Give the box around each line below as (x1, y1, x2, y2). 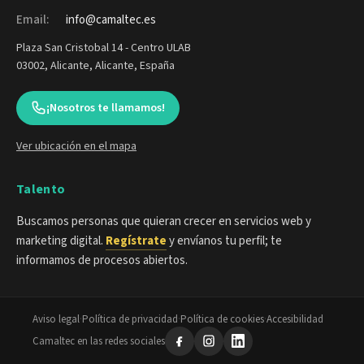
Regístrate (106, 232, 167, 250)
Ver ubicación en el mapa (16, 137, 136, 154)
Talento (16, 180, 66, 198)
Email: (16, 11, 50, 28)
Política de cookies (180, 311, 264, 327)
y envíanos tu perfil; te (167, 232, 282, 250)
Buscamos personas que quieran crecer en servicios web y (16, 213, 311, 231)
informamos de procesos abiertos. (16, 252, 188, 270)
